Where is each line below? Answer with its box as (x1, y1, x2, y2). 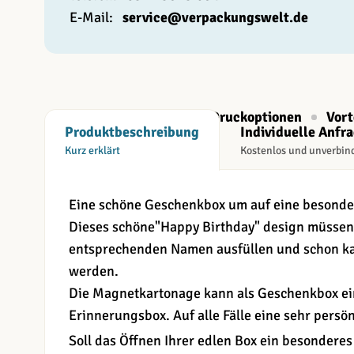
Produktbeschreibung (65, 123, 199, 141)
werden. (69, 262, 119, 281)
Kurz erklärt (65, 144, 120, 158)
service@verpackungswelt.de (122, 9, 308, 27)
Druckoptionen (210, 108, 302, 126)
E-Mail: (70, 9, 116, 27)
